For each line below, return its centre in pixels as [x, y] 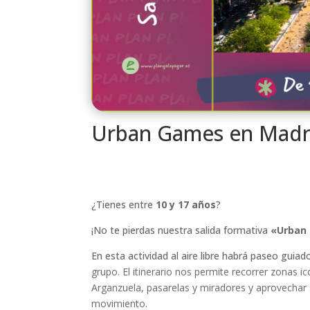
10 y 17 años [186, 204]
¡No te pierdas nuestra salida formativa [181, 230]
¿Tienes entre [124, 204]
